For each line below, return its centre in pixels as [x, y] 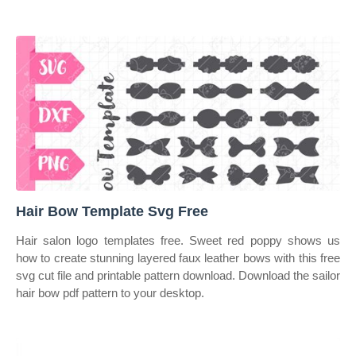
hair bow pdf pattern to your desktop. [110, 293]
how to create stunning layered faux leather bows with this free [178, 258]
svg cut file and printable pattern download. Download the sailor [178, 275]
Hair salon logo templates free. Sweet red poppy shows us [178, 240]
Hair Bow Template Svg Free [112, 211]
